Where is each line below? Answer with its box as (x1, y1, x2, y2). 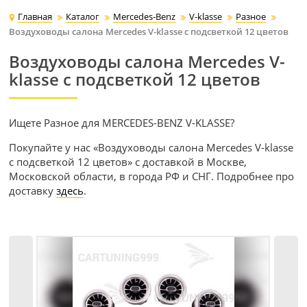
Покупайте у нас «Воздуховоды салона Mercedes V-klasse (9, 140, 294, 155)
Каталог (66, 10, 100, 23)
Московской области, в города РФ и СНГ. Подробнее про (9, 169, 295, 184)
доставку (9, 184, 57, 198)
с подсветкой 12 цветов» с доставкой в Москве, (9, 155, 247, 169)
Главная (18, 10, 53, 23)
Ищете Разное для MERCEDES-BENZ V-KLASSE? (9, 116, 235, 130)
